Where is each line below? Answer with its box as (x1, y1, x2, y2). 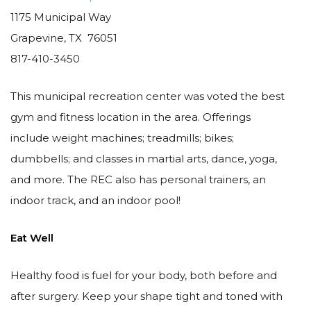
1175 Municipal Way (10, 10, 111, 24)
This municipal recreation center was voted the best (10, 90, 285, 103)
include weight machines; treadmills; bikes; (10, 131, 234, 144)
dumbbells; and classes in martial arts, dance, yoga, (10, 152, 277, 165)
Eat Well (10, 231, 53, 244)
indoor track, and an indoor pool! (10, 194, 180, 207)
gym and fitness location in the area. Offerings (10, 110, 251, 124)
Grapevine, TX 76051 (10, 31, 117, 44)
